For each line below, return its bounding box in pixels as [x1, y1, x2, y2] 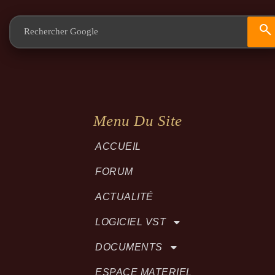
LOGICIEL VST [95, 216, 166, 227]
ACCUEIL [95, 141, 141, 152]
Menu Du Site [93, 112, 182, 129]
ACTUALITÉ [95, 191, 153, 202]
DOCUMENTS [95, 241, 163, 252]
